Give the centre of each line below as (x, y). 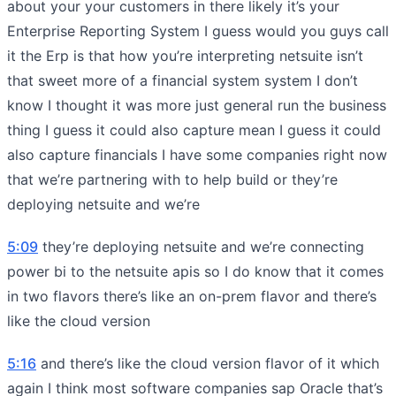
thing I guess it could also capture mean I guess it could (194, 129)
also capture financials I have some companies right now (197, 154)
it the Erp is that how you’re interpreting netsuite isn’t (185, 55)
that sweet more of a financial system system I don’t (183, 80)
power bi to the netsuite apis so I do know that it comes (195, 271)
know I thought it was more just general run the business (197, 105)
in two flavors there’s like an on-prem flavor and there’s (192, 296)
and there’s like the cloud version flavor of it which (208, 363)
